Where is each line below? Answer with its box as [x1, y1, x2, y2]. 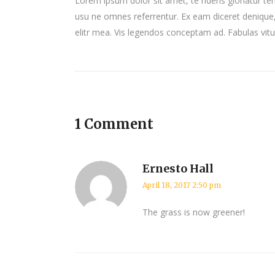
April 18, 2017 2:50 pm [142, 180, 221, 190]
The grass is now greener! [142, 206, 245, 219]
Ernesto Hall [142, 161, 214, 176]
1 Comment [75, 115, 153, 133]
